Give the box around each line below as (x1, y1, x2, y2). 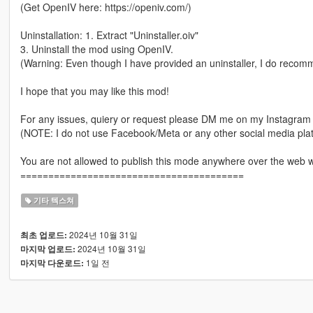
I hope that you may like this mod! (20, 84, 169, 99)
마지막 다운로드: (20, 257, 84, 270)
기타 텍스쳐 (31, 195, 75, 206)
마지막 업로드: (20, 243, 75, 256)
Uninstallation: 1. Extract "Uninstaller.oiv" (20, 28, 198, 43)
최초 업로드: (20, 229, 67, 242)
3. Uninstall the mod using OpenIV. (20, 42, 173, 57)
